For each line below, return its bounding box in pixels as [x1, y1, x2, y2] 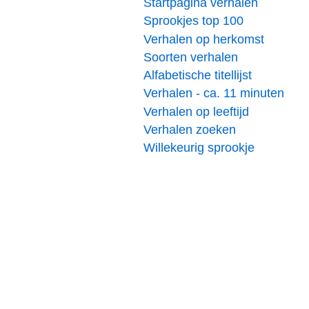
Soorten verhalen [143, 50, 238, 64]
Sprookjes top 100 [143, 14, 243, 28]
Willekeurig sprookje [143, 141, 255, 155]
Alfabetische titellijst [143, 68, 252, 83]
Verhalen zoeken [143, 122, 236, 137]
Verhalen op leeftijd [143, 104, 249, 119]
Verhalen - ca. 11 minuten [143, 86, 284, 101]
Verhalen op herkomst [143, 32, 264, 46]
